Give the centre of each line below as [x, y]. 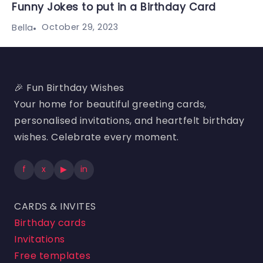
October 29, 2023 [80, 27]
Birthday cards [50, 222]
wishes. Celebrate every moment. [97, 137]
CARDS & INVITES [55, 206]
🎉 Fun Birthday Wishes [69, 87]
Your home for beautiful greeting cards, [110, 104]
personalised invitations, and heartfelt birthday [129, 120]
